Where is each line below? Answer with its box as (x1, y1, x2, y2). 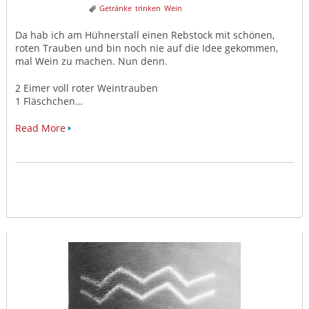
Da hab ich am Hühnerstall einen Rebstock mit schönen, (14, 28, 275, 42)
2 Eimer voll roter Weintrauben (14, 81, 158, 95)
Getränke (99, 3, 132, 14)
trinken (134, 3, 161, 14)
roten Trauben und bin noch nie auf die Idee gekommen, (14, 41, 278, 55)
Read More (14, 121, 66, 135)
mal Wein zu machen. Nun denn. (14, 54, 168, 68)
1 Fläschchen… (14, 94, 83, 108)
